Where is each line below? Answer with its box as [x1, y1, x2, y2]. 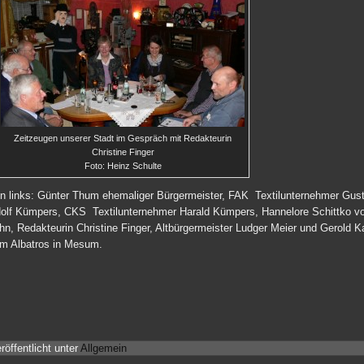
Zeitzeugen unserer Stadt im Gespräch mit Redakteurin [14, 133, 232, 143]
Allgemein [80, 342, 127, 354]
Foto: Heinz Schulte [84, 161, 162, 171]
